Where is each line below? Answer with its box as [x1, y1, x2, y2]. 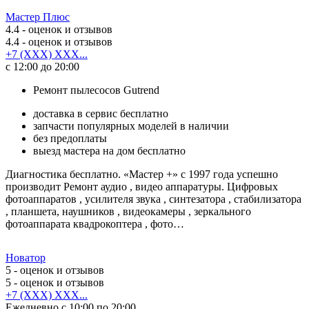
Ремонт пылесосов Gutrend [33, 83, 159, 96]
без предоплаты [33, 132, 107, 144]
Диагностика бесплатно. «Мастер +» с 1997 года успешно [6, 168, 278, 180]
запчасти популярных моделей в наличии [33, 119, 229, 132]
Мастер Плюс [6, 10, 70, 23]
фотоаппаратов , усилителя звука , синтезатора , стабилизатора [6, 192, 301, 205]
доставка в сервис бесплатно [33, 107, 168, 119]
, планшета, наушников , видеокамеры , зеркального [6, 205, 251, 217]
